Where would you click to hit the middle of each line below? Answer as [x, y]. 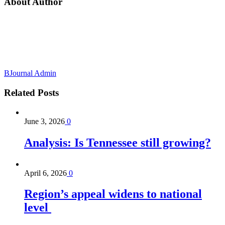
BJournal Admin [30, 73]
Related [20, 92]
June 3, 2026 [44, 121]
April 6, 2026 [45, 173]
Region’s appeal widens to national [113, 194]
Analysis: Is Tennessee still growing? [118, 142]
